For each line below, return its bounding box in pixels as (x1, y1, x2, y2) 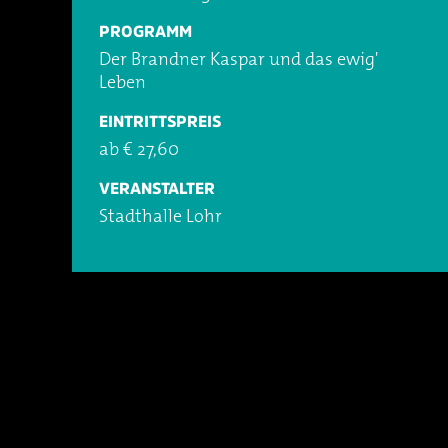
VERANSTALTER (99, 179, 215, 196)
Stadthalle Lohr (99, 207, 222, 227)
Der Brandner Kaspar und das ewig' (99, 50, 378, 70)
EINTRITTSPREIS (99, 112, 221, 129)
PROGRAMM (99, 22, 192, 39)
